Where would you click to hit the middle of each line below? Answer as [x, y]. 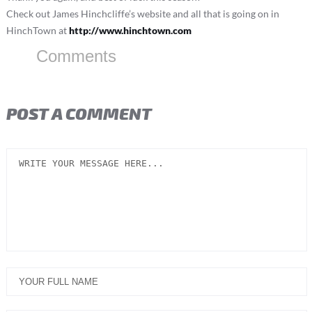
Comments [76, 56]
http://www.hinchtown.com [130, 30]
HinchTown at [37, 30]
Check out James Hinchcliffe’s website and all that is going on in [142, 13]
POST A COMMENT [79, 112]
